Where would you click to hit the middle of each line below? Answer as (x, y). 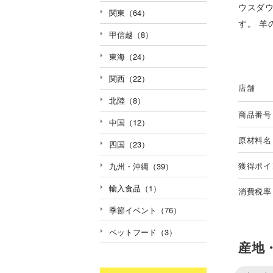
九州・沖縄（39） (141, 166)
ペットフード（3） (143, 232)
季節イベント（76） (145, 210)
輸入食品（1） (135, 188)
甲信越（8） (131, 34)
